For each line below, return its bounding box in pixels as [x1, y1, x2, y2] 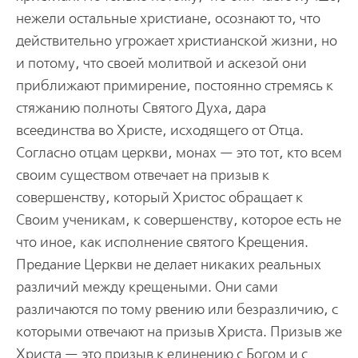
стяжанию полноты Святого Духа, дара [15, 99, 266, 117]
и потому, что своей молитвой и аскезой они [15, 54, 307, 72]
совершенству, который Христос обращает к [15, 189, 303, 206]
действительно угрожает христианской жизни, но [15, 32, 337, 50]
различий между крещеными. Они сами [15, 278, 278, 296]
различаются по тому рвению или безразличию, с [15, 300, 338, 318]
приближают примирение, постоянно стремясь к [15, 77, 333, 94]
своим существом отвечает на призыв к [15, 166, 269, 184]
